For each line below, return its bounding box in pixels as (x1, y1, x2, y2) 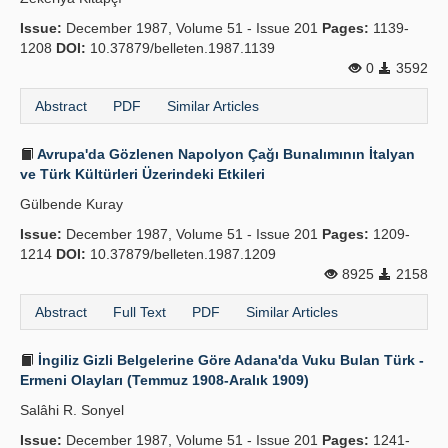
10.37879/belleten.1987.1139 (86, 40, 275, 56)
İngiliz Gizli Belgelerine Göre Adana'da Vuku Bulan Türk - (34, 352, 424, 368)
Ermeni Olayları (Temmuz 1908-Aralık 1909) (20, 372, 309, 388)
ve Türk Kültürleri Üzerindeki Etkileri (20, 166, 265, 182)
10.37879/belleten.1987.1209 (86, 246, 276, 262)
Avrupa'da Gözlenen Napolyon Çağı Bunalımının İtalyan (34, 146, 415, 162)
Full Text (113, 304, 166, 320)
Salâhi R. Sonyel (20, 402, 124, 418)
